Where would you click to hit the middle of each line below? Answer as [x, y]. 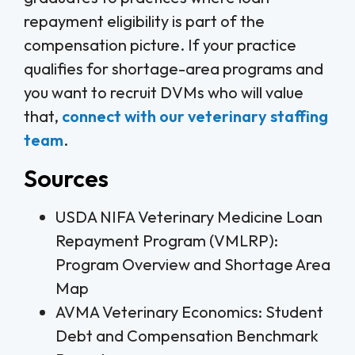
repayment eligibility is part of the [144, 21]
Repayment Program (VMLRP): [167, 240]
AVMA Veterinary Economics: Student [189, 311]
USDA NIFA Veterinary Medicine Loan [189, 216]
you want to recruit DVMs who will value [164, 93]
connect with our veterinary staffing [195, 116]
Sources [66, 178]
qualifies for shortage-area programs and [174, 69]
